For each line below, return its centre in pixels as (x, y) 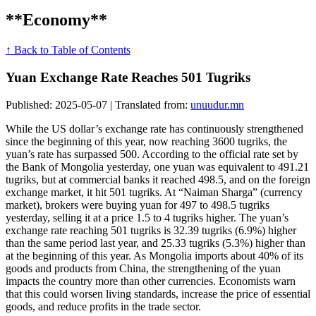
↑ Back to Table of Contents (68, 50)
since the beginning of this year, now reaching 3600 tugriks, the (146, 141)
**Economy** (56, 20)
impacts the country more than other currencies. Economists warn (151, 281)
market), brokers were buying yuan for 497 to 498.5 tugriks (138, 205)
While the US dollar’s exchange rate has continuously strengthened (154, 128)
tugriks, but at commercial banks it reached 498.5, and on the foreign (158, 179)
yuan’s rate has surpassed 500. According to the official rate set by (152, 154)
